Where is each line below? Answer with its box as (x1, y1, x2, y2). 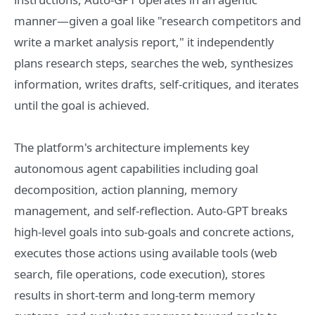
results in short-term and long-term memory (14, 287, 255, 303)
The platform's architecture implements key (14, 139, 250, 155)
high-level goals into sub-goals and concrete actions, (14, 224, 295, 240)
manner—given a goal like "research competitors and (14, 13, 301, 29)
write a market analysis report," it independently (14, 34, 274, 50)
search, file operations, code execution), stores (14, 266, 265, 282)
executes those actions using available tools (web (14, 245, 277, 261)
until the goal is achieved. (14, 97, 150, 113)
